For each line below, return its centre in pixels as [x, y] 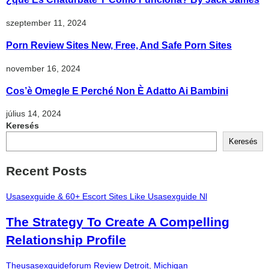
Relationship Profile [66, 240]
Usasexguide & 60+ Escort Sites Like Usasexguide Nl [107, 197]
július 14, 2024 [34, 114]
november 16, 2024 [43, 68]
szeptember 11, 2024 [46, 23]
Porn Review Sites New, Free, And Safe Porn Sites [119, 45]
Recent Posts [47, 171]
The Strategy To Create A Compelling [118, 222]
